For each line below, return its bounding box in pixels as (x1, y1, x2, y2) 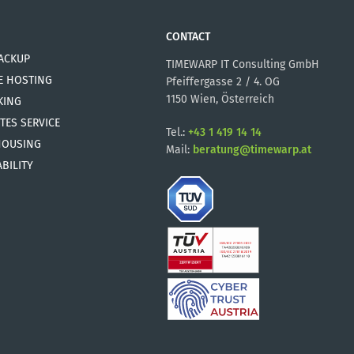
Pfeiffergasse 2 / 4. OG (166, 75, 280, 88)
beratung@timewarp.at (193, 143, 311, 156)
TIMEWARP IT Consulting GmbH (166, 58, 319, 71)
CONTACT (166, 30, 210, 43)
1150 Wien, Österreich (166, 92, 274, 106)
